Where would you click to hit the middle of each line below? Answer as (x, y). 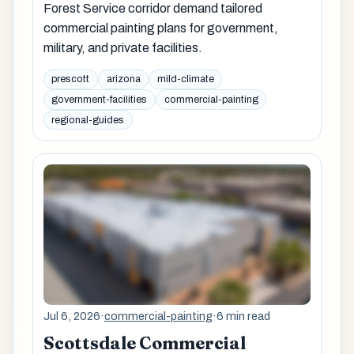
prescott (71, 79)
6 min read (243, 316)
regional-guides (88, 120)
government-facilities (100, 100)
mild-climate (185, 79)
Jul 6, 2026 (72, 316)
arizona (123, 79)
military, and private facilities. (122, 48)
